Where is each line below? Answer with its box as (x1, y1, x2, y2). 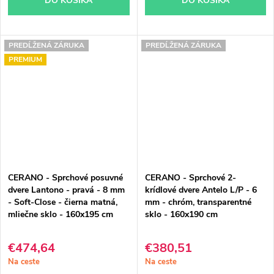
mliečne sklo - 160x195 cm (8, 208, 113, 220)
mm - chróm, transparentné (144, 196, 251, 208)
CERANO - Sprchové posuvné (8, 171, 123, 183)
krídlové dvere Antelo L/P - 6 (144, 183, 257, 196)
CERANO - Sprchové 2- (144, 171, 236, 183)
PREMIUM (9, 54, 42, 64)
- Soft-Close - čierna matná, (8, 196, 117, 208)
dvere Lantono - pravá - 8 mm (8, 183, 125, 196)
